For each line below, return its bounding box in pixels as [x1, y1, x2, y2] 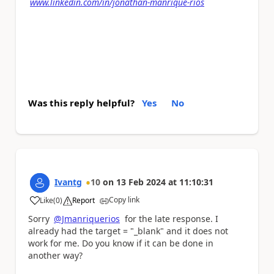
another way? [28, 250, 83, 261]
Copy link [109, 194, 139, 205]
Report [72, 195, 95, 206]
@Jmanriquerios [54, 213, 120, 224]
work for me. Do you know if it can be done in [28, 237, 213, 249]
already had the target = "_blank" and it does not [28, 225, 228, 237]
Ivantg [54, 176, 82, 188]
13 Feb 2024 [116, 176, 166, 188]
